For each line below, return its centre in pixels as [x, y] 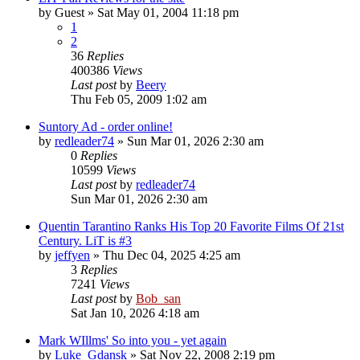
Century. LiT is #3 [85, 240]
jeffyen [72, 255]
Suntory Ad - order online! [106, 126]
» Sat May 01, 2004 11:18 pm [162, 12]
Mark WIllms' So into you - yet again [133, 340]
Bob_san [158, 298]
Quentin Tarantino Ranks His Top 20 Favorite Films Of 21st [191, 226]
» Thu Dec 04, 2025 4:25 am [165, 255]
